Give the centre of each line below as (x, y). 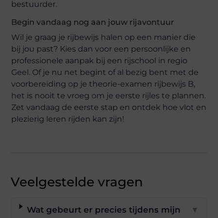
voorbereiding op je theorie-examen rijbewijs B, (103, 84)
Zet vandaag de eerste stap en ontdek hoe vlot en (109, 107)
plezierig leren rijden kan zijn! (68, 119)
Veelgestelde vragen (77, 182)
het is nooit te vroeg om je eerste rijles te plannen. (109, 95)
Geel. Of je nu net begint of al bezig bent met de (105, 72)
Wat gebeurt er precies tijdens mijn (103, 209)
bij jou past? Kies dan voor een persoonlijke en (101, 49)
